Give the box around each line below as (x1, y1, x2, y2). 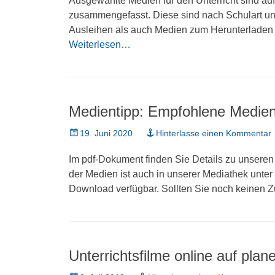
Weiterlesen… (69, 39, 131, 50)
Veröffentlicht (68, 128, 118, 137)
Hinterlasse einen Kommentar (156, 128, 271, 138)
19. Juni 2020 (80, 128, 133, 138)
